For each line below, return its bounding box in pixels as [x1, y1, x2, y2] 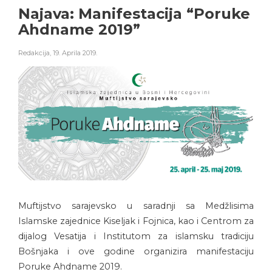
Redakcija [18, 49, 50, 58]
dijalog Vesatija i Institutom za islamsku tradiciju [18, 231, 254, 242]
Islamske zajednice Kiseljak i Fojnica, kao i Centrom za [18, 216, 254, 227]
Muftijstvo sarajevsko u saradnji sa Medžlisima [18, 200, 254, 212]
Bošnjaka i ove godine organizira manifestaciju [18, 246, 254, 257]
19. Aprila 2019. [53, 49, 97, 58]
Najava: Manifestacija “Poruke [18, 5, 250, 23]
